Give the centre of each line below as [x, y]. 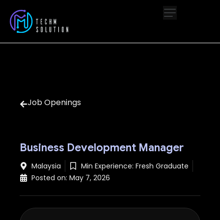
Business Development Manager [102, 148]
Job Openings [54, 102]
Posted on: [49, 178]
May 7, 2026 [90, 178]
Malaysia [46, 166]
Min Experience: [107, 166]
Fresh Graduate [162, 166]
